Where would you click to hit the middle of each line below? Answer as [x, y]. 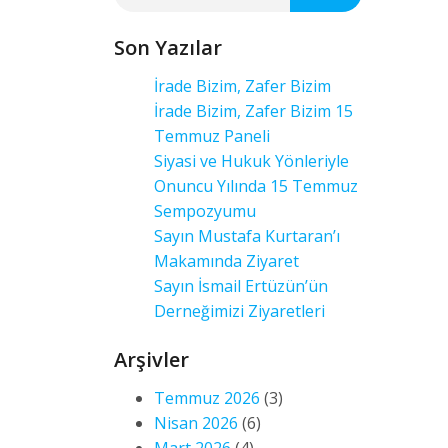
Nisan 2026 [196, 423]
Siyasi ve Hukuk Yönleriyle [251, 161]
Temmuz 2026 [207, 398]
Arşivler [151, 359]
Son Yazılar [168, 47]
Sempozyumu [205, 211]
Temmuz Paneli [212, 136]
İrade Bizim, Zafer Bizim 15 [253, 111]
